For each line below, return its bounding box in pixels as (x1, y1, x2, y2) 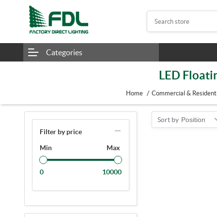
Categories (46, 47, 82, 57)
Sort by (157, 115, 179, 124)
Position (181, 115, 205, 124)
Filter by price (40, 127, 82, 136)
